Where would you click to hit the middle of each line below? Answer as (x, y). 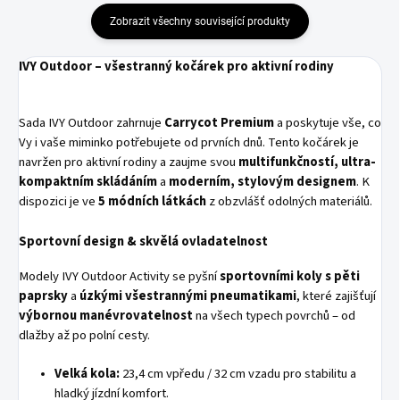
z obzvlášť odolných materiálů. (289, 201)
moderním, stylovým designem (262, 181)
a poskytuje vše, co (328, 122)
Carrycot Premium (219, 122)
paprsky (43, 296)
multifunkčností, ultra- (307, 162)
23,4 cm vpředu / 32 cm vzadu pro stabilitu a (238, 373)
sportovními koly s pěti (290, 276)
